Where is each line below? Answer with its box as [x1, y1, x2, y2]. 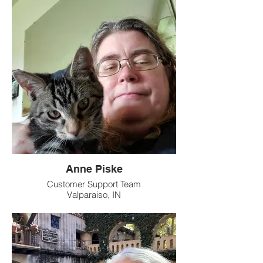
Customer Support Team [47, 178, 141, 190]
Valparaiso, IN [67, 189, 121, 200]
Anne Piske [65, 163, 123, 175]
